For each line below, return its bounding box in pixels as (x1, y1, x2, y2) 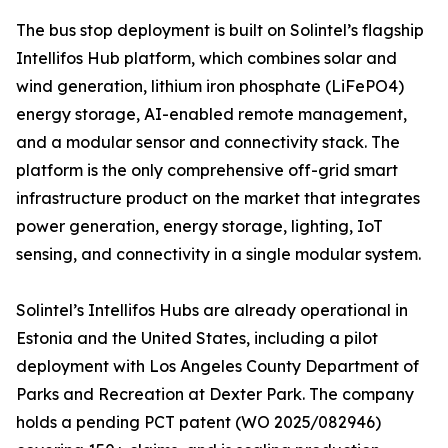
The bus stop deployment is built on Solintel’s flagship (16, 20, 424, 41)
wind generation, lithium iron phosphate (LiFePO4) (16, 76, 404, 97)
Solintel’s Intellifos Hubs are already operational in (16, 300, 408, 321)
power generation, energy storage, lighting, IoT (16, 216, 383, 237)
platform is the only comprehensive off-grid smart (16, 160, 398, 181)
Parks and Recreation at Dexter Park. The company (16, 384, 414, 405)
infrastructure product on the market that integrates (16, 188, 420, 209)
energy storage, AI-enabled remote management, (16, 104, 407, 125)
